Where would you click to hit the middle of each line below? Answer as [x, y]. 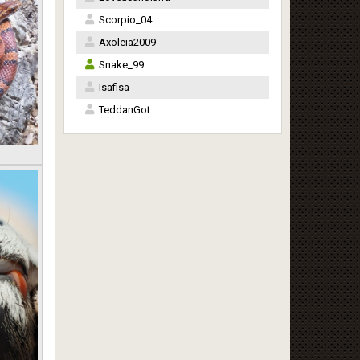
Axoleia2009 [127, 42]
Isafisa [114, 87]
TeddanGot [124, 110]
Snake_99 [121, 65]
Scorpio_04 [125, 20]
